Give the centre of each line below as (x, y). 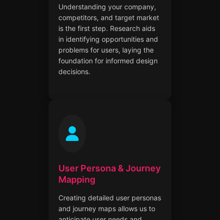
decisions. (74, 71)
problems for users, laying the (106, 50)
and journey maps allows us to (107, 208)
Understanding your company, (107, 6)
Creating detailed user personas (110, 197)
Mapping (77, 179)
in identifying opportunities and (108, 39)
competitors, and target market (109, 17)
